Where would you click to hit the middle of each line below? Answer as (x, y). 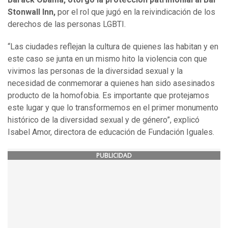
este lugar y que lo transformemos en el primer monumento (113, 108)
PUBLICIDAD (114, 156)
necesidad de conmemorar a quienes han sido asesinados (111, 83)
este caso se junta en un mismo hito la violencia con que (107, 59)
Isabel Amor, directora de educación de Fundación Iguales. (111, 132)
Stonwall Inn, (32, 12)
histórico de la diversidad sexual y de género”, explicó (104, 120)
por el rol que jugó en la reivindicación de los (135, 12)
